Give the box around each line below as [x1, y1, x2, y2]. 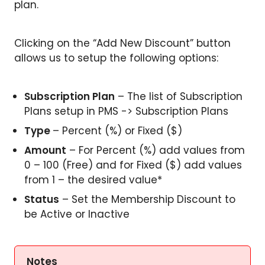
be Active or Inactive [24, 206, 130, 221]
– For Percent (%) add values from [66, 143, 245, 157]
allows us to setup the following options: [14, 50, 218, 65]
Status [24, 192, 59, 206]
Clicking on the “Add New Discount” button [14, 35, 231, 50]
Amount [24, 143, 66, 157]
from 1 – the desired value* [24, 172, 162, 187]
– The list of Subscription [115, 89, 243, 104]
